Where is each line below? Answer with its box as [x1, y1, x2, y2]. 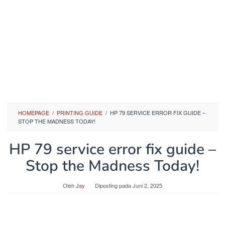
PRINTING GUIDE [57, 108, 102, 117]
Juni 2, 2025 [133, 181, 162, 189]
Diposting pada [95, 181, 133, 189]
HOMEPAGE [18, 108, 49, 117]
